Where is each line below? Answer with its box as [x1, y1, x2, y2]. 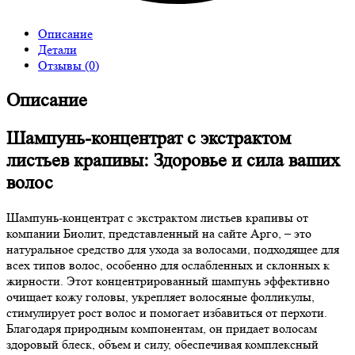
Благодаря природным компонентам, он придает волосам [6, 321, 317, 337]
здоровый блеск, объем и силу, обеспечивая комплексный [6, 337, 319, 353]
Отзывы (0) [38, 58, 99, 74]
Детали [38, 42, 77, 58]
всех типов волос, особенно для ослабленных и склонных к [6, 258, 330, 273]
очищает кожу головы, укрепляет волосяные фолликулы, [6, 289, 315, 305]
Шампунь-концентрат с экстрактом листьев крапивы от [6, 210, 308, 226]
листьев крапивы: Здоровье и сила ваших [6, 150, 340, 172]
